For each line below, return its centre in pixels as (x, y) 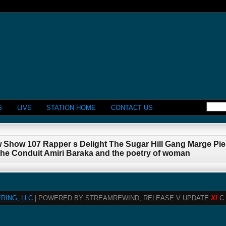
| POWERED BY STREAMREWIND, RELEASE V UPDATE (122, 198)
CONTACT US (132, 107)
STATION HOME (71, 107)
